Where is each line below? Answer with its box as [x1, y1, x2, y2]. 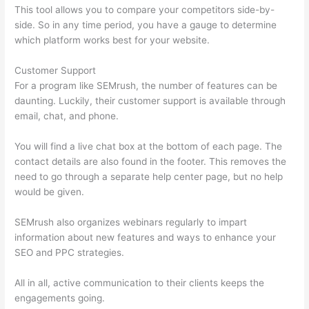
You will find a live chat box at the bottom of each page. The [14, 141, 283, 152]
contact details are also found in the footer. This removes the [14, 156, 287, 168]
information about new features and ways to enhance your [14, 232, 277, 243]
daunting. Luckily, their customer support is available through [14, 95, 286, 107]
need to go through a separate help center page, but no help [14, 171, 283, 183]
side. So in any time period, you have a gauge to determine [14, 19, 277, 31]
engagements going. [14, 292, 106, 303]
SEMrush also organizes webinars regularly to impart [14, 217, 248, 228]
